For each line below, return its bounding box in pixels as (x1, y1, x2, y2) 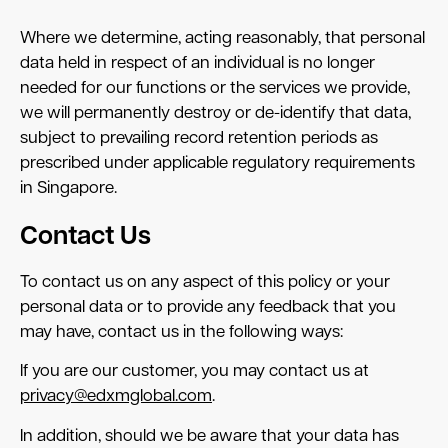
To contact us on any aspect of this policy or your (20, 274, 390, 292)
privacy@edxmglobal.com (20, 388, 212, 406)
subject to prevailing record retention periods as (20, 130, 378, 148)
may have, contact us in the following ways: (20, 324, 343, 342)
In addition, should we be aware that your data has (20, 427, 399, 445)
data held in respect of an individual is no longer (20, 55, 375, 73)
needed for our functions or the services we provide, (20, 80, 410, 98)
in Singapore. (20, 180, 117, 198)
